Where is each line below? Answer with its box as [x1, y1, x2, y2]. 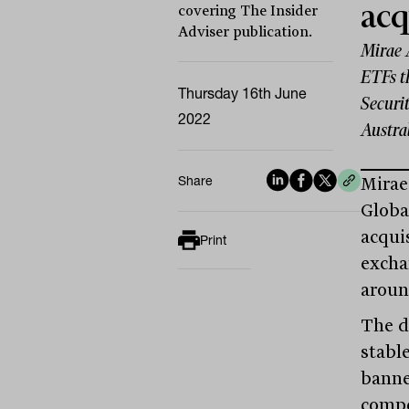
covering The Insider [177, 3, 318, 19]
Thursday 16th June [177, 84, 307, 102]
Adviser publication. [177, 24, 312, 40]
